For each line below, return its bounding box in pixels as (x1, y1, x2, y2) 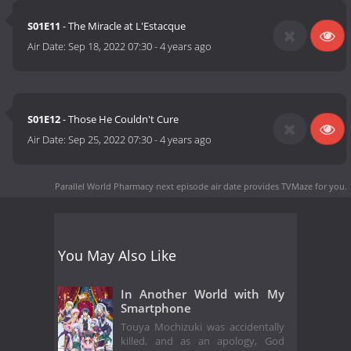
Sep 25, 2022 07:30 (68, 132, 153, 147)
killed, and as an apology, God (121, 335, 284, 349)
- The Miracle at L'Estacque (60, 19, 186, 34)
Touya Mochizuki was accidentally (121, 320, 284, 335)
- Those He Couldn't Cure (60, 112, 179, 127)
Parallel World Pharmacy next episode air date (55, 179, 241, 192)
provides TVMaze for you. (241, 179, 347, 192)
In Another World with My (121, 285, 284, 302)
